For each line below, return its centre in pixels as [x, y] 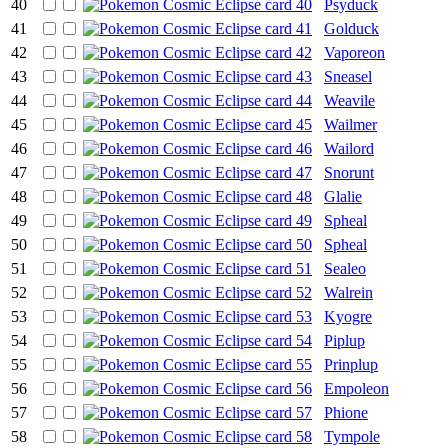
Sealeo [345, 268]
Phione [346, 412]
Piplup [344, 340]
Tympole [352, 436]
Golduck [351, 28]
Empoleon [356, 388]
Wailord [349, 148]
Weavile [349, 100]
